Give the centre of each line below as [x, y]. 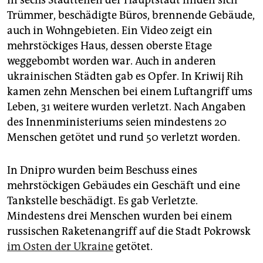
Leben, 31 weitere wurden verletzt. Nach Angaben [127, 107]
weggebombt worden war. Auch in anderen [112, 61]
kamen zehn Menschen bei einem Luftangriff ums [130, 92]
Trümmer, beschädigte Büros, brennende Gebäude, [131, 16]
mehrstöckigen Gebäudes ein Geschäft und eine [124, 186]
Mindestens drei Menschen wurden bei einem [119, 216]
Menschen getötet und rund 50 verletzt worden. [124, 138]
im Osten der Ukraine [60, 247]
